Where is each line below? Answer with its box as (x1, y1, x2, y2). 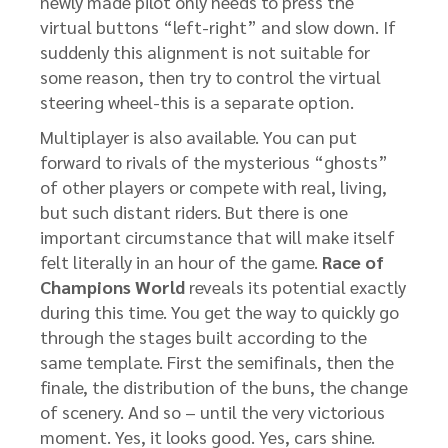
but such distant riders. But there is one (40, 200, 348, 223)
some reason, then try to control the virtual (40, 65, 381, 88)
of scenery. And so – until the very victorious (40, 400, 385, 423)
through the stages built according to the (40, 325, 367, 348)
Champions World (40, 275, 185, 298)
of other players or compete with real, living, (40, 175, 387, 198)
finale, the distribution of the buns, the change (40, 375, 408, 398)
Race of (322, 250, 384, 273)
